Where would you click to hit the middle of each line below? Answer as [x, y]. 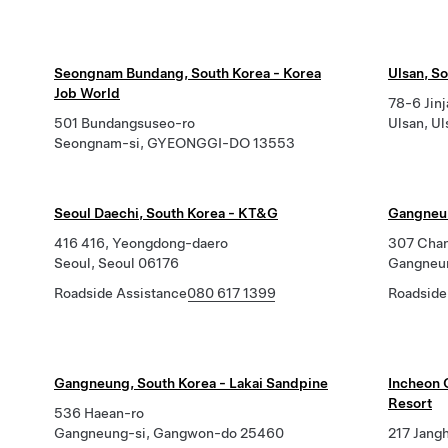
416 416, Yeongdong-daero [141, 243]
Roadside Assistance [120, 293]
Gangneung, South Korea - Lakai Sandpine [191, 383]
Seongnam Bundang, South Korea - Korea [187, 73]
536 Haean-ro [99, 413]
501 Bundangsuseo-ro [124, 123]
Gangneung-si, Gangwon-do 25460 [169, 433]
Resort [410, 403]
